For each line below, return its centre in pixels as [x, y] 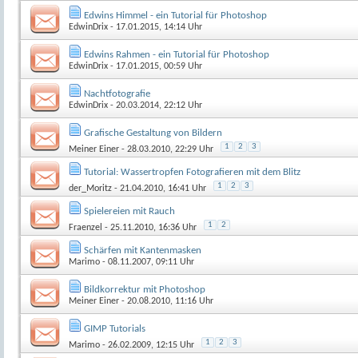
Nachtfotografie [117, 93]
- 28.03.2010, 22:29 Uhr [166, 149]
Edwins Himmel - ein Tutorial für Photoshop [175, 15]
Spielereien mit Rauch [129, 211]
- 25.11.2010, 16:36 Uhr [149, 227]
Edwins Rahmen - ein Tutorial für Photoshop [177, 54]
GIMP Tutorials [115, 328]
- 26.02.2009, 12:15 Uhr [147, 345]
